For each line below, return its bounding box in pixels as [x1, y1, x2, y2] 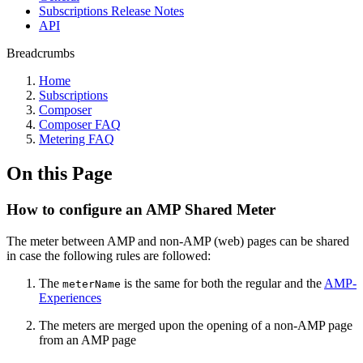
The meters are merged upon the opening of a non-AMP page [39, 318, 352, 332]
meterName [62, 277, 121, 290]
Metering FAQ [39, 132, 114, 146]
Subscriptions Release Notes [39, 4, 184, 18]
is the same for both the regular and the [121, 275, 324, 290]
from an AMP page [39, 332, 136, 347]
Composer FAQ [39, 117, 121, 131]
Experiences [39, 290, 101, 305]
